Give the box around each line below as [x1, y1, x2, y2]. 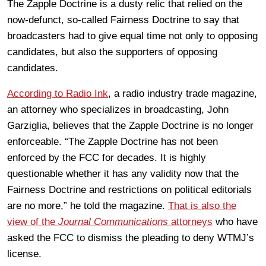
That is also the [168, 200, 236, 211]
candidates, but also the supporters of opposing [7, 46, 217, 58]
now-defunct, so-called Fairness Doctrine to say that [7, 14, 239, 26]
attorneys [168, 216, 213, 227]
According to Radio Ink [7, 88, 108, 99]
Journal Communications [58, 216, 168, 227]
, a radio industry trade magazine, [108, 88, 257, 99]
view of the [7, 216, 58, 227]
